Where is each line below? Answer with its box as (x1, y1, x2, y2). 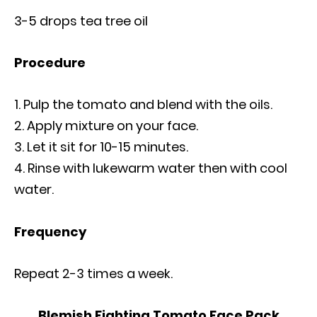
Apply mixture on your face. (27, 117, 198, 135)
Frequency (14, 223, 86, 241)
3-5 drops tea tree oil (14, 12, 148, 30)
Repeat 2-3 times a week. (14, 265, 173, 283)
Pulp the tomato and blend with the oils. (23, 96, 272, 114)
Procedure (14, 54, 86, 72)
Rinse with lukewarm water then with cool (28, 159, 287, 178)
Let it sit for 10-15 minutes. (27, 138, 188, 156)
